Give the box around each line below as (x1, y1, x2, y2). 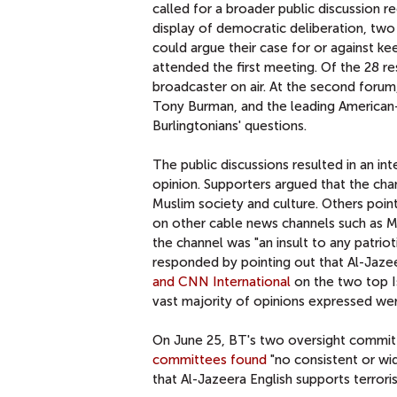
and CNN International (152, 273, 291, 290)
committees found (152, 351, 267, 368)
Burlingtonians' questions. (152, 117, 307, 134)
